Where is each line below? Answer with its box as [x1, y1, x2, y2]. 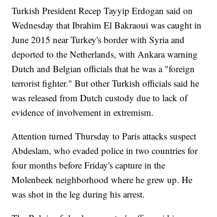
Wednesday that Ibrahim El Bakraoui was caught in [12, 19, 202, 31]
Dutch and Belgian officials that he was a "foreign [12, 62, 195, 75]
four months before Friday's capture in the [12, 159, 166, 171]
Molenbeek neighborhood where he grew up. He [12, 173, 193, 186]
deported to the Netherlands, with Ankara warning [12, 48, 198, 61]
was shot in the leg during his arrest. [12, 188, 145, 201]
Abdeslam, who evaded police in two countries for [12, 144, 198, 157]
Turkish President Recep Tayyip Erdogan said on [12, 4, 193, 17]
